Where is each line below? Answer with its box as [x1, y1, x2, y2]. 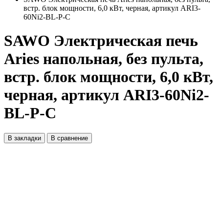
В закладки [8, 134, 41, 142]
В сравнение [51, 134, 88, 142]
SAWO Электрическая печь [4, 32, 198, 50]
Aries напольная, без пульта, [4, 50, 203, 68]
